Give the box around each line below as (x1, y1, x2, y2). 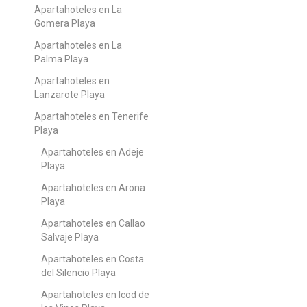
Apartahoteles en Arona (41, 182, 145, 193)
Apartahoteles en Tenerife (34, 110, 149, 122)
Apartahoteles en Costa (41, 253, 144, 265)
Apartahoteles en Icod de (41, 288, 149, 300)
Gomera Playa (34, 17, 95, 29)
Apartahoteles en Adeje (41, 146, 144, 158)
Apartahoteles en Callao (41, 217, 145, 229)
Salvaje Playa (41, 231, 99, 243)
